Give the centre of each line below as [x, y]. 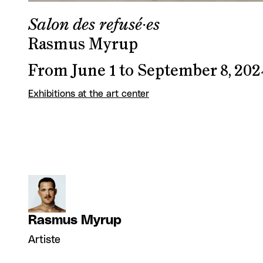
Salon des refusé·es [94, 25]
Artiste [44, 240]
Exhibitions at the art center [89, 94]
